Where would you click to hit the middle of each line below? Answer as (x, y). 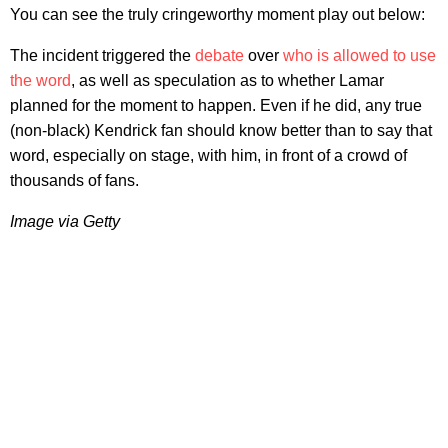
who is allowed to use (359, 55)
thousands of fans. (74, 180)
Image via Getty (65, 221)
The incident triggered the (102, 55)
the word (40, 80)
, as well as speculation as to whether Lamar (227, 80)
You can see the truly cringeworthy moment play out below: (217, 14)
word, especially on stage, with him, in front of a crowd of (208, 155)
